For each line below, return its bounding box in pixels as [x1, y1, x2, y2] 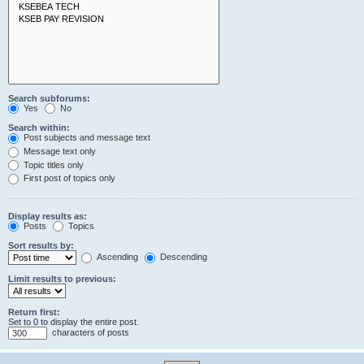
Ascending [94, 252, 138, 262]
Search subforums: [8, 93, 90, 103]
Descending [158, 252, 207, 262]
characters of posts [50, 327, 129, 338]
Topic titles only [21, 159, 84, 170]
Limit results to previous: [8, 274, 116, 284]
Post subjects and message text [21, 132, 150, 143]
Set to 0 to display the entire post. [8, 317, 139, 327]
